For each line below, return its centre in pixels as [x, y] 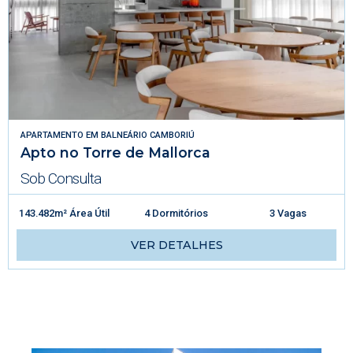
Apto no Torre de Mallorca [115, 152]
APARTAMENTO [52, 135]
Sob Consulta [61, 178]
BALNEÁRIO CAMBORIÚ [148, 135]
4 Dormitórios [176, 213]
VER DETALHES [176, 245]
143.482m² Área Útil [65, 213]
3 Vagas [288, 213]
